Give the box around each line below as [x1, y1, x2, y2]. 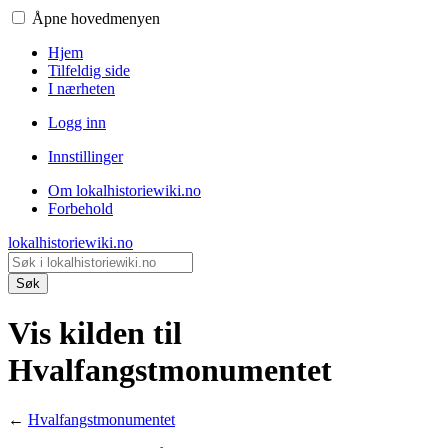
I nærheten [48, 80, 115, 97]
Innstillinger [48, 148, 123, 165]
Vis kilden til [8, 315, 182, 352]
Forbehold [48, 200, 113, 217]
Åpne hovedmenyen [32, 10, 160, 27]
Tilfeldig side [48, 62, 130, 79]
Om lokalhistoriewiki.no [48, 182, 201, 199]
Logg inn [48, 114, 106, 131]
